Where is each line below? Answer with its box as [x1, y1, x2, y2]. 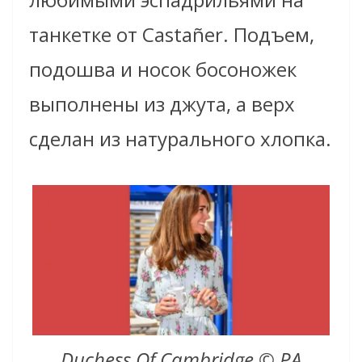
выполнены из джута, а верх [29, 90, 295, 118]
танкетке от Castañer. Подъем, [29, 21, 314, 48]
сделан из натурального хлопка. [29, 125, 331, 153]
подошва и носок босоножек [29, 56, 297, 83]
